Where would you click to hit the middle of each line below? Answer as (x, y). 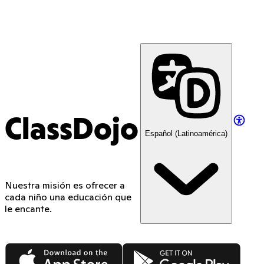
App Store (26, 248)
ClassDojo (72, 131)
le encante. (28, 209)
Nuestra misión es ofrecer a (65, 185)
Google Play (149, 248)
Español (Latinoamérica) (186, 133)
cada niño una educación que (68, 197)
